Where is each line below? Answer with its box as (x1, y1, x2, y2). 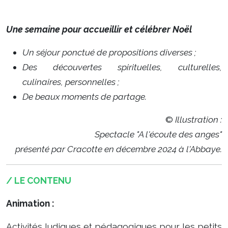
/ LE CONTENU (6, 175, 71, 186)
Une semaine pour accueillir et (6, 24, 133, 35)
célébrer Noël (135, 24, 192, 35)
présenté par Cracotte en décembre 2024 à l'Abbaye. (15, 144, 222, 154)
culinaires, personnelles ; (22, 76, 119, 87)
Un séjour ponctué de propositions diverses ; (22, 47, 196, 58)
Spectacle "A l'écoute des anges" (95, 129, 222, 139)
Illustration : (175, 114, 222, 125)
